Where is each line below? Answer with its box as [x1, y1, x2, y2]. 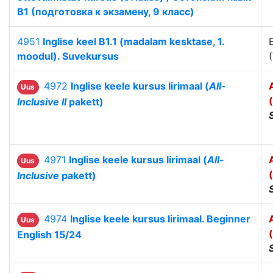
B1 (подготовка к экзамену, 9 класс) [17, 5, 194, 18]
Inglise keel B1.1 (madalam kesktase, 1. [43, 35, 224, 48]
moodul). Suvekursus [17, 50, 119, 63]
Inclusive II [17, 96, 66, 108]
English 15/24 [17, 229, 82, 241]
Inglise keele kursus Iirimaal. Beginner [69, 213, 250, 225]
